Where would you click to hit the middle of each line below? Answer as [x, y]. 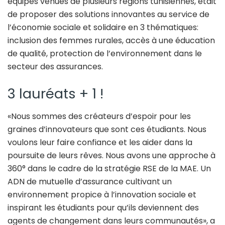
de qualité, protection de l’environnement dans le [105, 54]
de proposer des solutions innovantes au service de [108, 15]
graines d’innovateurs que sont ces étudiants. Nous [107, 129]
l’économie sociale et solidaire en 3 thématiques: [103, 28]
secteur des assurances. [55, 67]
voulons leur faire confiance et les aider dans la [100, 142]
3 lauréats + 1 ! [55, 94]
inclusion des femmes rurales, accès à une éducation [111, 41]
